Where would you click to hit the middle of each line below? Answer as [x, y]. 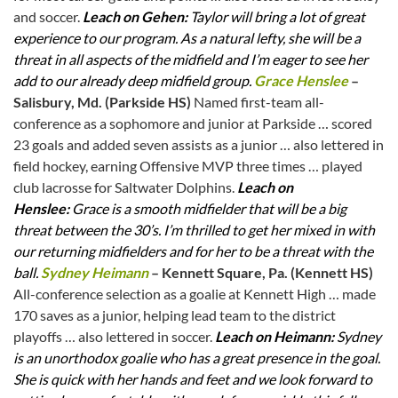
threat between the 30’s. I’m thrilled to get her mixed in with [194, 230]
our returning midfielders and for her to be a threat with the [193, 251]
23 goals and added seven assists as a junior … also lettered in [199, 145]
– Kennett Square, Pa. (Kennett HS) [261, 273]
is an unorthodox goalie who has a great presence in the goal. [197, 358]
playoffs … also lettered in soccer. [114, 337]
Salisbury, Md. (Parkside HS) [102, 102]
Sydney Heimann [95, 273]
